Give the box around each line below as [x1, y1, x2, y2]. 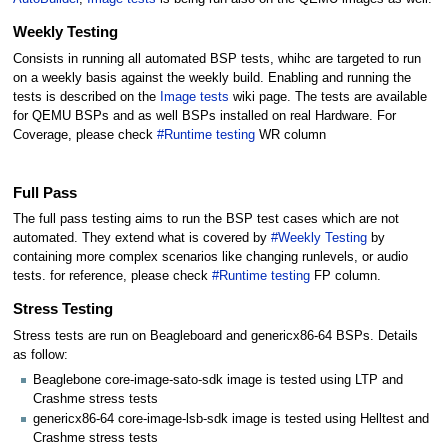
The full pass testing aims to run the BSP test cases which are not [12, 212, 399, 227]
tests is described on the [12, 89, 160, 104]
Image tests [159, 89, 229, 104]
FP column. [309, 269, 381, 284]
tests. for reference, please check [12, 269, 212, 284]
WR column [254, 127, 326, 142]
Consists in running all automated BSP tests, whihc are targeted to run [12, 51, 421, 66]
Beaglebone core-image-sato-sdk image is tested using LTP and [33, 372, 403, 387]
